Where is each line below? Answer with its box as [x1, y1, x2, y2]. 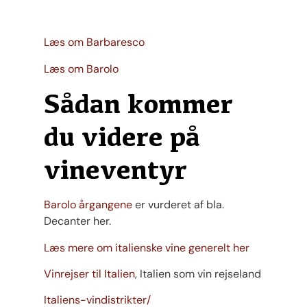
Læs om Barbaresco [44, 35, 145, 50]
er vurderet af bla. [132, 197, 224, 212]
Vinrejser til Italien [44, 267, 135, 281]
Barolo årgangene [44, 197, 132, 212]
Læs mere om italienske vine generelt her [44, 240, 249, 255]
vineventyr [44, 153, 187, 186]
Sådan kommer [44, 88, 233, 120]
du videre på [44, 121, 200, 153]
